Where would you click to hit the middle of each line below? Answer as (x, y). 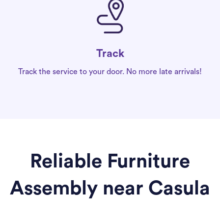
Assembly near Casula (110, 189)
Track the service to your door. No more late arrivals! (110, 72)
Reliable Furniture (110, 162)
